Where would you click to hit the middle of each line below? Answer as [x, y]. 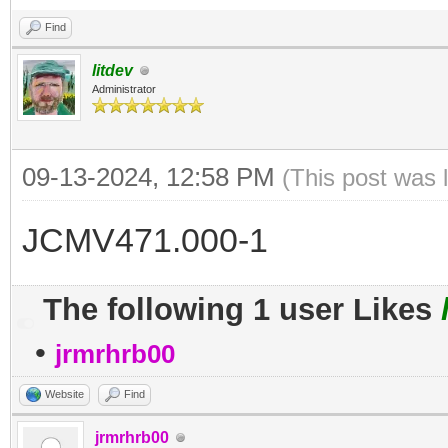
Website [64, 394]
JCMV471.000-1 [145, 240]
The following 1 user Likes [242, 309]
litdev [112, 70]
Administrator [124, 89]
